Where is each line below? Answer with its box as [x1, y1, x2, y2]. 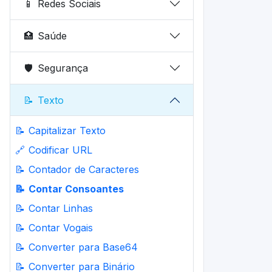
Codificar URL [29, 144, 92, 156]
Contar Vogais [29, 222, 93, 234]
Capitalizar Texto [29, 124, 106, 137]
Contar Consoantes [29, 183, 124, 195]
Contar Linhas [29, 202, 93, 214]
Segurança [38, 61, 89, 74]
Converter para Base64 [29, 241, 138, 253]
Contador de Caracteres [29, 163, 139, 175]
